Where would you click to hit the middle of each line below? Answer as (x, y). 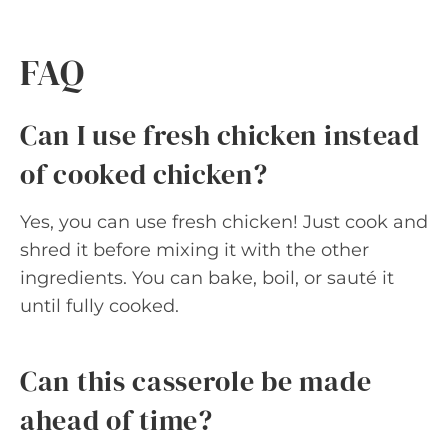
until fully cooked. (99, 305)
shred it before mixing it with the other (194, 249)
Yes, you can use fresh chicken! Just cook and (224, 221)
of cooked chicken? (144, 173)
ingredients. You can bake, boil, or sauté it (207, 277)
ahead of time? (116, 419)
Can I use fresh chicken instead (220, 134)
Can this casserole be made (196, 380)
